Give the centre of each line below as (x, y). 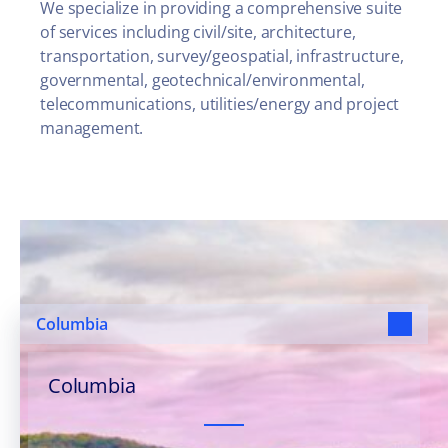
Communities (119, 283)
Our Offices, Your (143, 241)
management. (92, 128)
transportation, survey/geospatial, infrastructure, (222, 56)
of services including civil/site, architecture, (198, 32)
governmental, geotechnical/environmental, (202, 80)
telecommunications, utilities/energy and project (220, 104)
